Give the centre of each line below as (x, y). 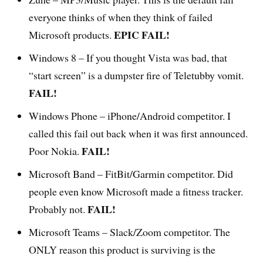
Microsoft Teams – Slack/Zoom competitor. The (130, 232)
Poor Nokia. (55, 151)
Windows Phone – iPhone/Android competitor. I (130, 116)
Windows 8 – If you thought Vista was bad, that (128, 58)
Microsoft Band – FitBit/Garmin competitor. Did (131, 174)
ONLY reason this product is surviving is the (122, 250)
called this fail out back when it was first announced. (139, 134)
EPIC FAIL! (142, 35)
